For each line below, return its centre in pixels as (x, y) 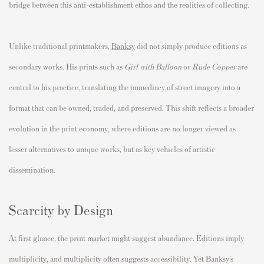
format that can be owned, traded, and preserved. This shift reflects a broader (131, 107)
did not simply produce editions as (191, 45)
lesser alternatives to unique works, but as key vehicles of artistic (112, 148)
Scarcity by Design (61, 209)
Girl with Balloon (153, 66)
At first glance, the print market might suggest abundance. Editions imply (126, 237)
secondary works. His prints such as (67, 66)
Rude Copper (214, 66)
